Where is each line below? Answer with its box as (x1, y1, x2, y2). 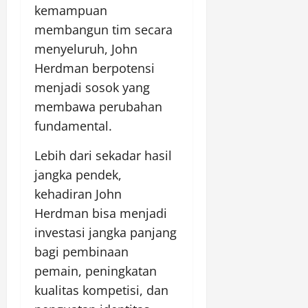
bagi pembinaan (34, 243, 129, 261)
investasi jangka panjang (34, 224, 177, 241)
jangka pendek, (34, 166, 122, 184)
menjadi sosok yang (34, 79, 150, 96)
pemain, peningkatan (34, 263, 157, 280)
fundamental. (34, 118, 112, 135)
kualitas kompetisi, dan (34, 282, 168, 299)
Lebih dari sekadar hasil (34, 147, 172, 164)
